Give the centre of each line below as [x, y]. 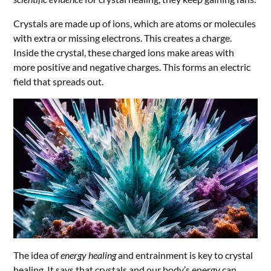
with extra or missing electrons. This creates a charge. [123, 38]
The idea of [37, 255]
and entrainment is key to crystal [185, 255]
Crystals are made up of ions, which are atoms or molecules [135, 24]
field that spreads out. [59, 82]
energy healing [89, 255]
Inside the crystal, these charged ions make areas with [124, 53]
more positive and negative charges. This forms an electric [132, 67]
